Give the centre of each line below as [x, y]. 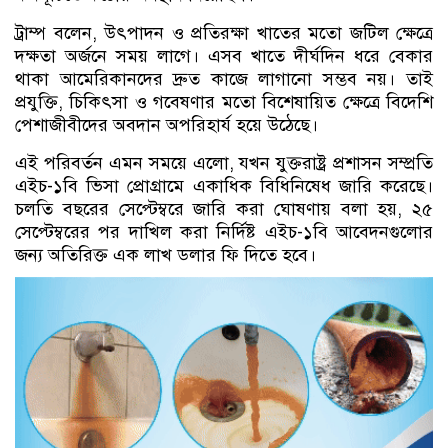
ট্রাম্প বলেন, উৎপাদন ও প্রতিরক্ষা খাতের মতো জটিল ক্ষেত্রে [224, 33]
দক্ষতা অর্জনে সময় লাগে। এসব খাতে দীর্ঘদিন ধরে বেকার [224, 56]
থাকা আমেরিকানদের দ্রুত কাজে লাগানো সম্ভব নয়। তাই [224, 79]
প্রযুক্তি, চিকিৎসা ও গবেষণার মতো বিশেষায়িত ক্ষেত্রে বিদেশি [224, 102]
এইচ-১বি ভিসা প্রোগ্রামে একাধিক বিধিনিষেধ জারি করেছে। [224, 186]
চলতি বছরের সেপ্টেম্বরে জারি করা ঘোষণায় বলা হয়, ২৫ [224, 209]
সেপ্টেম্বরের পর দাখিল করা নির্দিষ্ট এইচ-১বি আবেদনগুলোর [224, 232]
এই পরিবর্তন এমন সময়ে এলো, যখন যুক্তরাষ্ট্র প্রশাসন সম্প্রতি [224, 163]
